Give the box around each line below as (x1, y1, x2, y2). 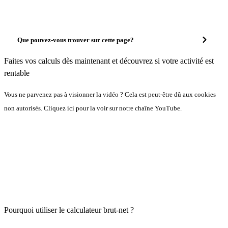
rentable (4, 69, 30, 77)
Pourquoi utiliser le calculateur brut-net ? (4, 205, 134, 214)
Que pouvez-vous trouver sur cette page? (17, 36, 134, 44)
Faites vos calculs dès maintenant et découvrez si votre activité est (4, 56, 214, 65)
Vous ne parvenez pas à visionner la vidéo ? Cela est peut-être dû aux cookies (4, 91, 216, 98)
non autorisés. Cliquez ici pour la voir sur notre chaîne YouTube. (4, 104, 182, 112)
